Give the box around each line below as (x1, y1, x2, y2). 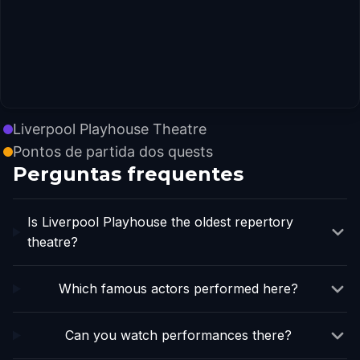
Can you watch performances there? (64, 327, 292, 343)
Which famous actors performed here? (58, 280, 298, 297)
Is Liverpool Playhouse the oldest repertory (27, 214, 294, 230)
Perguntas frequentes (13, 162, 243, 186)
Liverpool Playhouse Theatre (13, 121, 207, 137)
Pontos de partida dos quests (13, 143, 213, 160)
